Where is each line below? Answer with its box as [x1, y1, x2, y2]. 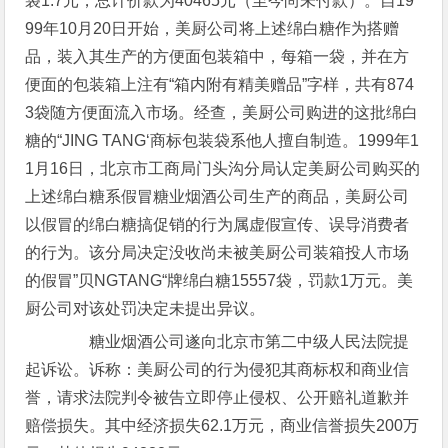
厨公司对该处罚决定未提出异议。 [25, 300, 266, 317]
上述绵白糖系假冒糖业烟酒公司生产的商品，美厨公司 [25, 188, 410, 205]
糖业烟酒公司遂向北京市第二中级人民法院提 [57, 333, 410, 350]
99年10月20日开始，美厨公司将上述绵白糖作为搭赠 [25, 20, 400, 37]
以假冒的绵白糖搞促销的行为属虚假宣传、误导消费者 [25, 216, 410, 233]
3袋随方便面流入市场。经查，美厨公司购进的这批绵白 [25, 104, 419, 121]
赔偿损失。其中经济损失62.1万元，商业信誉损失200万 [25, 417, 420, 434]
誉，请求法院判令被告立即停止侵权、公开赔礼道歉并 [25, 389, 410, 406]
